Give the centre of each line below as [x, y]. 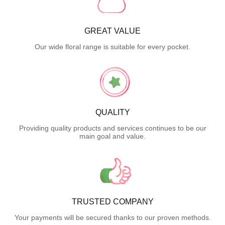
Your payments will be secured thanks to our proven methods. [113, 217]
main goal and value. [113, 136]
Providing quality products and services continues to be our [113, 128]
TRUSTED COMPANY [113, 201]
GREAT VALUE [113, 31]
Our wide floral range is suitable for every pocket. [113, 46]
